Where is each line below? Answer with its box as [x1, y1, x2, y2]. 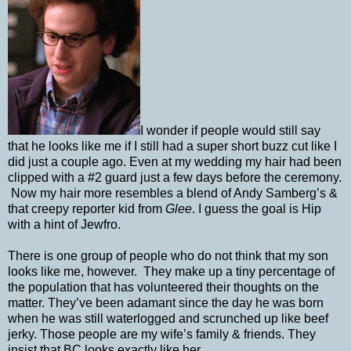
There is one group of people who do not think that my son [8, 248, 328, 262]
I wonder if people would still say [140, 123, 320, 137]
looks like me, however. [8, 264, 140, 278]
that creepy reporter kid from [8, 201, 165, 215]
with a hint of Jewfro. [8, 217, 124, 231]
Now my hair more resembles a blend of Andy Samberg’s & [11, 186, 338, 200]
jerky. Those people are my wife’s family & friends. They [8, 327, 316, 341]
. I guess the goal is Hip [192, 201, 321, 215]
